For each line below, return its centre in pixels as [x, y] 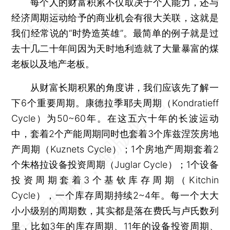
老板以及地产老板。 [53, 64]
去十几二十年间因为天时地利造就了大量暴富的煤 [115, 48]
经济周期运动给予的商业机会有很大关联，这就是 [115, 17]
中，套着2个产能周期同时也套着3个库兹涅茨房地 [115, 133]
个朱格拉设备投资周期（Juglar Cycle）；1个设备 [115, 164]
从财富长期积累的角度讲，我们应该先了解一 [115, 87]
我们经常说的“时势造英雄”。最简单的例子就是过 [115, 33]
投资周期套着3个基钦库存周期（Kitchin [115, 180]
